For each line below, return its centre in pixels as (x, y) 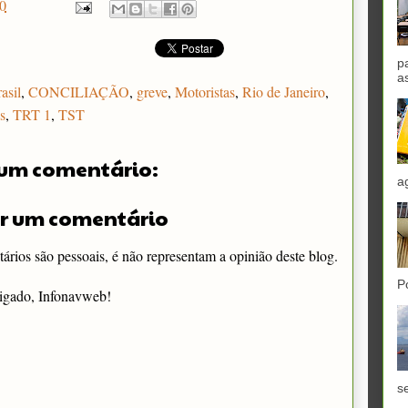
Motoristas (205, 91)
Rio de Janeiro (284, 91)
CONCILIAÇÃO (79, 91)
